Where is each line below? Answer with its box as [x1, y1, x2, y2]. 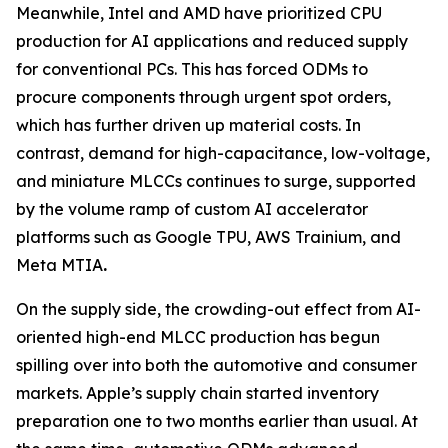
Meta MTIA [16, 255, 103, 275]
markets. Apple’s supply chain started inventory [16, 383, 379, 403]
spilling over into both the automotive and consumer [16, 355, 417, 375]
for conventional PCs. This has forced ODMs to [16, 59, 368, 79]
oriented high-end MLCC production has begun [16, 327, 380, 347]
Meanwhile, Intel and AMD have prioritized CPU [16, 3, 382, 23]
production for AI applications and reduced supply [16, 31, 408, 51]
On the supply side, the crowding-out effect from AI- [16, 299, 421, 319]
